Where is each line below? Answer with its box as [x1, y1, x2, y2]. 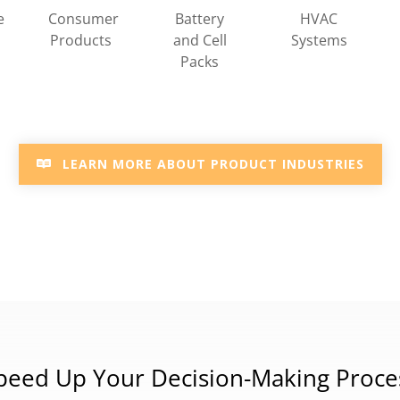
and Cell [172, 29, 227, 50]
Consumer [47, 8, 119, 29]
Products [50, 29, 112, 50]
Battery [175, 8, 225, 29]
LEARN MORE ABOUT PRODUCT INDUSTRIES [62, 154, 364, 172]
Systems [290, 29, 347, 50]
